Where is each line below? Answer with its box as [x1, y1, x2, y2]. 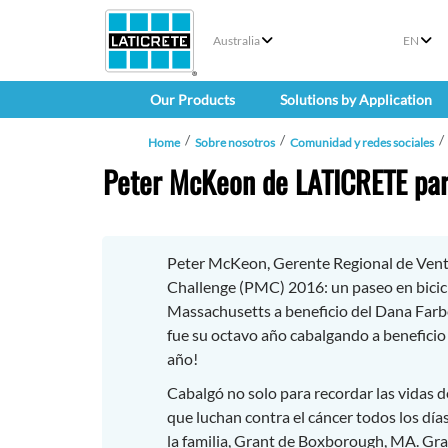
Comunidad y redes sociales [290, 135, 434, 151]
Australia [213, 32, 260, 48]
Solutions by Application [279, 91, 432, 109]
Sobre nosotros [195, 135, 275, 151]
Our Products [149, 91, 235, 109]
